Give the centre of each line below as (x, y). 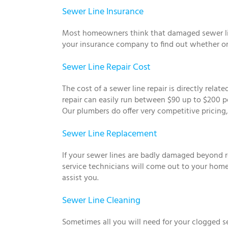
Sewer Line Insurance (103, 12)
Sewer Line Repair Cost (106, 67)
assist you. (80, 178)
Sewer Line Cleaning (101, 201)
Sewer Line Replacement (110, 134)
